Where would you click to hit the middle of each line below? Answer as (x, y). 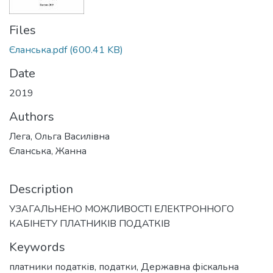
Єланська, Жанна (48, 151)
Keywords (37, 247)
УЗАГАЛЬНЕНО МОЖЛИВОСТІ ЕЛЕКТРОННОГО (122, 209)
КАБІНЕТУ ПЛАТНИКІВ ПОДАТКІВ (90, 224)
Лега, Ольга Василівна (59, 136)
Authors (32, 117)
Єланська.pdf (38, 50)
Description (41, 189)
